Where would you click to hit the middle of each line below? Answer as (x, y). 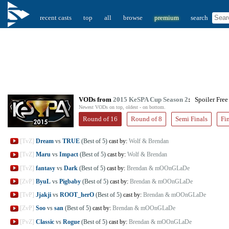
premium (167, 18)
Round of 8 (146, 119)
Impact (69, 155)
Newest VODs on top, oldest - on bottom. (122, 107)
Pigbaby (70, 181)
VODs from (95, 99)
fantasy (45, 168)
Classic (45, 222)
